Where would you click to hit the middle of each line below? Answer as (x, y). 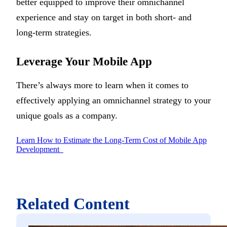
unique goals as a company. (67, 116)
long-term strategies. (54, 32)
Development (40, 149)
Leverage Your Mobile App (84, 62)
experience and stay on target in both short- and (104, 17)
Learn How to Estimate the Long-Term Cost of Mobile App (111, 140)
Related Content (73, 203)
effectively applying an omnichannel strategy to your (113, 101)
